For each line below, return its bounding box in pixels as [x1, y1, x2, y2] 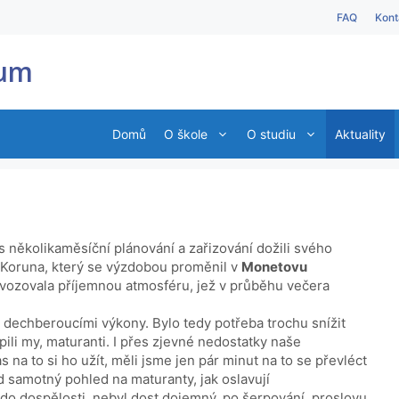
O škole [164, 126, 208, 142]
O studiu [247, 126, 296, 142]
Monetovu [241, 257, 307, 275]
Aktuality [335, 126, 386, 142]
